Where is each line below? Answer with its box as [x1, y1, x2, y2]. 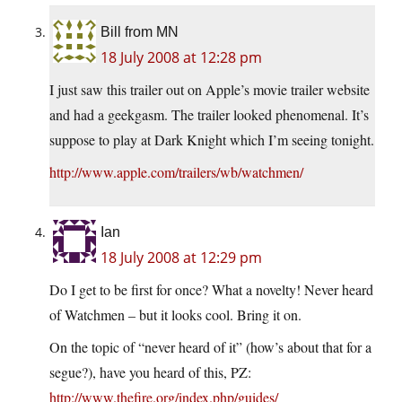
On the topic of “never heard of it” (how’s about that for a [49, 337, 371, 357]
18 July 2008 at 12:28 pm [100, 48, 262, 68]
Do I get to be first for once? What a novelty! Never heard [49, 280, 373, 300]
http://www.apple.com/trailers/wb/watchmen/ [49, 162, 303, 182]
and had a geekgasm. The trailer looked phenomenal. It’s [49, 105, 369, 125]
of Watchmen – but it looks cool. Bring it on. [49, 305, 301, 325]
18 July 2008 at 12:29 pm [100, 248, 262, 268]
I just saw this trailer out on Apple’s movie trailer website [49, 80, 370, 100]
